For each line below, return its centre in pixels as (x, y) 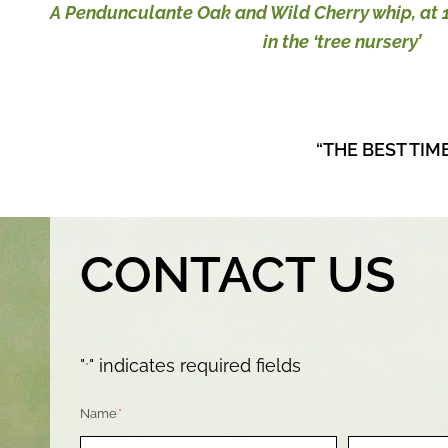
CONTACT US (238, 274)
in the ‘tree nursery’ (342, 41)
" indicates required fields (195, 366)
